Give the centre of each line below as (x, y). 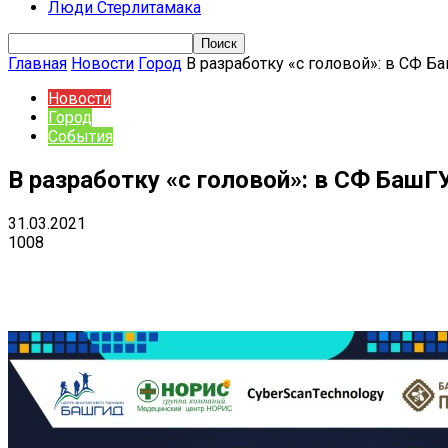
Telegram (335, 272)
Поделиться (119, 272)
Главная (37, 63)
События (80, 136)
